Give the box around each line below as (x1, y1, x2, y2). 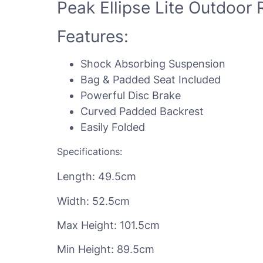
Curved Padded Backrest (80, 105, 204, 118)
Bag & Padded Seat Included (80, 73, 221, 86)
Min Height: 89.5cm (57, 243, 154, 256)
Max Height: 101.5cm (57, 218, 160, 231)
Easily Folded (80, 121, 145, 134)
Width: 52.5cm (57, 194, 130, 207)
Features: (57, 26, 129, 47)
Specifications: (57, 146, 122, 158)
